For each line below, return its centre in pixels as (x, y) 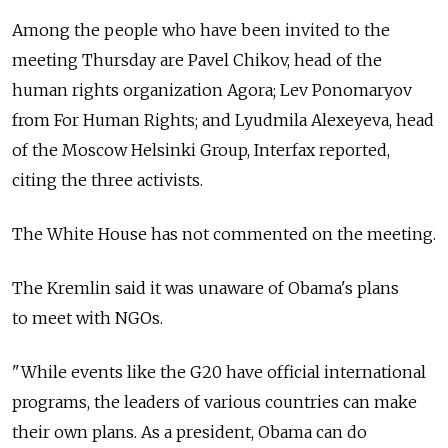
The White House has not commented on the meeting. (224, 233)
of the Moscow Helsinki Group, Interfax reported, (201, 149)
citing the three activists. (107, 179)
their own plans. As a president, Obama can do (189, 431)
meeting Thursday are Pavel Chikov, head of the (197, 59)
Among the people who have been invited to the (201, 29)
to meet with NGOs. (87, 317)
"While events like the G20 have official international (219, 371)
